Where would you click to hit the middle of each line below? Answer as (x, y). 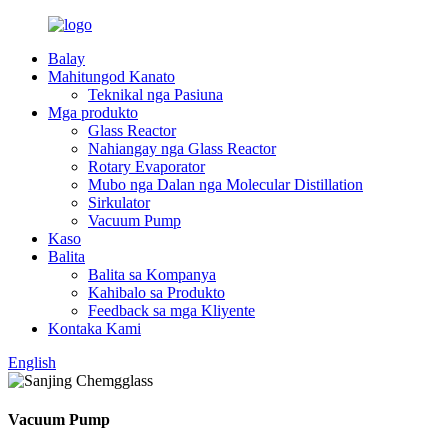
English (32, 362)
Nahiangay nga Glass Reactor (182, 148)
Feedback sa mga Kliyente (171, 310)
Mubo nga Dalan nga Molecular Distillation (225, 184)
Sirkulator (119, 202)
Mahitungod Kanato (111, 76)
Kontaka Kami (94, 328)
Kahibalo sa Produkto (156, 292)
